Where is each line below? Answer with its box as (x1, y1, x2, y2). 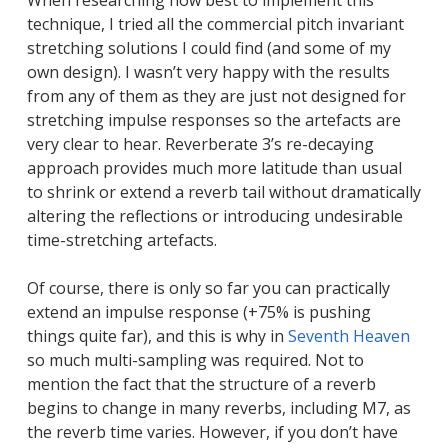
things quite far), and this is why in (26, 325, 288, 348)
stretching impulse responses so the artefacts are (26, 109, 401, 132)
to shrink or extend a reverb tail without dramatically (26, 181, 421, 204)
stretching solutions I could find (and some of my (26, 37, 391, 60)
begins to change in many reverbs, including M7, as (26, 397, 411, 420)
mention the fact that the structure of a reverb (26, 373, 376, 396)
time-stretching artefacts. (26, 229, 217, 252)
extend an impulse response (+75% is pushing (26, 301, 371, 324)
